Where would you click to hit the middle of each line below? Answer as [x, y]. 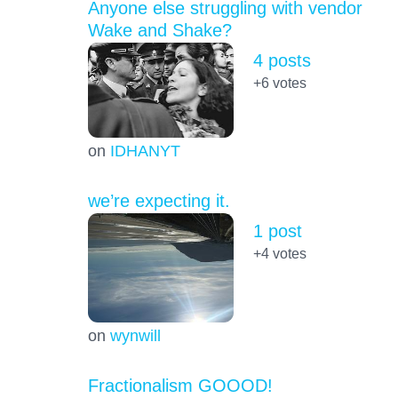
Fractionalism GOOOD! [180, 385]
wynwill [135, 335]
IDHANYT [145, 150]
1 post [277, 231]
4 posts [282, 60]
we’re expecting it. [159, 200]
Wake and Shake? [159, 30]
